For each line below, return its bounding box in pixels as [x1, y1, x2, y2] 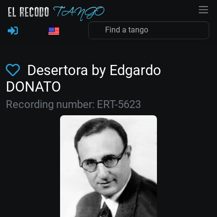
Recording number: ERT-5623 [6, 98, 141, 110]
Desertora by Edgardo [23, 62, 161, 78]
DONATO [6, 78, 61, 95]
